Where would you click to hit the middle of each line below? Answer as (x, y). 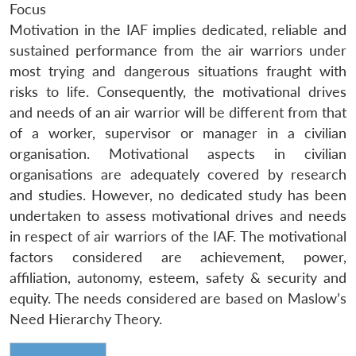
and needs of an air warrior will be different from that (178, 112)
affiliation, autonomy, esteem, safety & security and (178, 277)
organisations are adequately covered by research (178, 174)
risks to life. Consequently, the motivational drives (178, 91)
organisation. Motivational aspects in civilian (178, 153)
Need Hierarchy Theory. (86, 319)
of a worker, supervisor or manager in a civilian (178, 133)
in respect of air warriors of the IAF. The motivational (178, 236)
